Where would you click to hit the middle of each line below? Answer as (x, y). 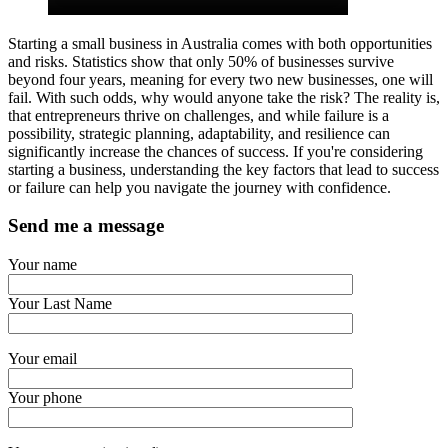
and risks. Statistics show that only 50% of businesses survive (201, 61)
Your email (42, 359)
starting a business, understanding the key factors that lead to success (223, 169)
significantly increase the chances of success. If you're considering (215, 151)
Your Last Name (60, 304)
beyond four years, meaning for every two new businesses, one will (220, 79)
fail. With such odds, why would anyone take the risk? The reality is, (224, 97)
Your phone (45, 398)
